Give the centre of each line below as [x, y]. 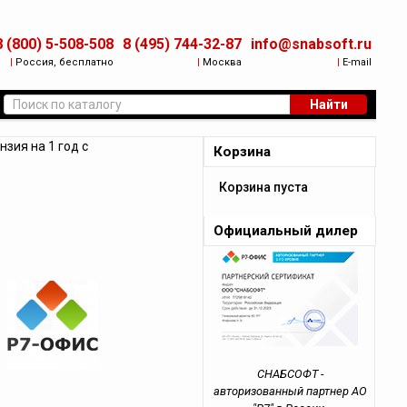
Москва [221, 62]
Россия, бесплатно [64, 62]
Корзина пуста [264, 187]
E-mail [356, 62]
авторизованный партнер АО [290, 391]
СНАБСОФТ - [290, 374]
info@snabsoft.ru [312, 44]
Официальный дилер [286, 231]
